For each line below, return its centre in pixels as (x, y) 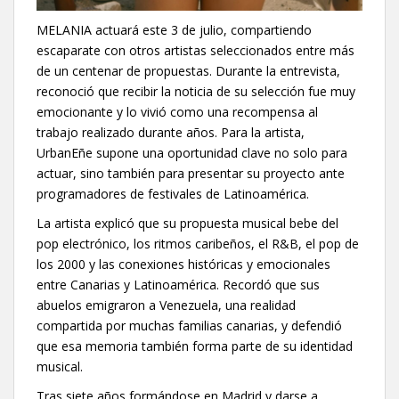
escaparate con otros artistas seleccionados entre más (195, 50)
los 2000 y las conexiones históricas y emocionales (183, 264)
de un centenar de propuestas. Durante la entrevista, (188, 71)
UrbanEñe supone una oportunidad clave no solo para (192, 153)
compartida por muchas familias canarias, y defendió (189, 326)
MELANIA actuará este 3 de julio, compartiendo (174, 30)
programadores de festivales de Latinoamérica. (173, 194)
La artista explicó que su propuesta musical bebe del (187, 223)
